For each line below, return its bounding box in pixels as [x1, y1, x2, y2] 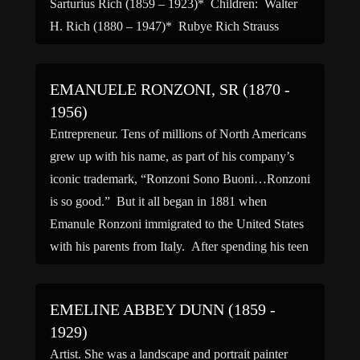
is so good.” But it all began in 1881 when [50, 194, 267, 208]
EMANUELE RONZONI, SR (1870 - [50, 80, 290, 98]
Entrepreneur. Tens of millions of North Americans [50, 127, 306, 141]
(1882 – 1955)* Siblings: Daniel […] [50, 42, 243, 55]
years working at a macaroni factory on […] [50, 262, 272, 276]
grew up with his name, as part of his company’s [50, 149, 294, 163]
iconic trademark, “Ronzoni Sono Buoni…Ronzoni [50, 172, 310, 186]
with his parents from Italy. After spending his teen [50, 239, 309, 253]
